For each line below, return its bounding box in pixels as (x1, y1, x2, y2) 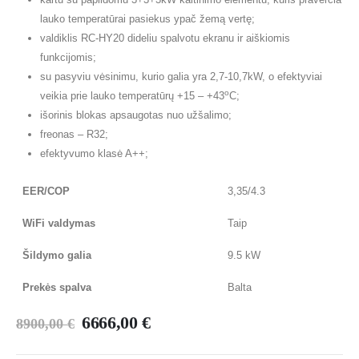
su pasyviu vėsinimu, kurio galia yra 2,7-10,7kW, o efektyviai (39, 71, 322, 83)
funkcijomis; (39, 51, 96, 63)
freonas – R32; (39, 128, 108, 140)
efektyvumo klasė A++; (39, 147, 148, 159)
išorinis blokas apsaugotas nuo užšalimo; (39, 109, 232, 121)
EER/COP (22, 184, 70, 197)
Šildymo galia (22, 248, 91, 261)
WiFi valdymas (22, 216, 95, 229)
